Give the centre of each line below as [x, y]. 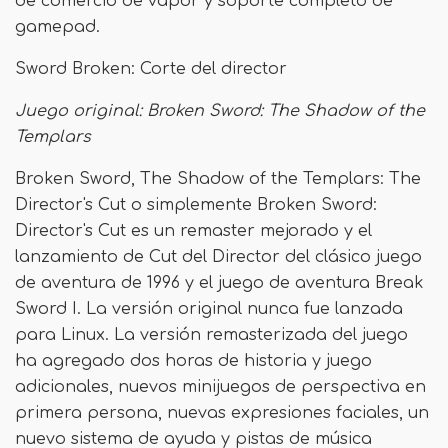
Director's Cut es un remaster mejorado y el [193, 231]
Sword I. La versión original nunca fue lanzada [209, 309]
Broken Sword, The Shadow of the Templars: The [218, 179]
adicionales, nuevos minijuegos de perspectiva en [220, 387]
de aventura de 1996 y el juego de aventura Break [219, 283]
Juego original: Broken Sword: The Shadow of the [220, 111]
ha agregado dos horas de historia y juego [193, 361]
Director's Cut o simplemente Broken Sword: [196, 205]
